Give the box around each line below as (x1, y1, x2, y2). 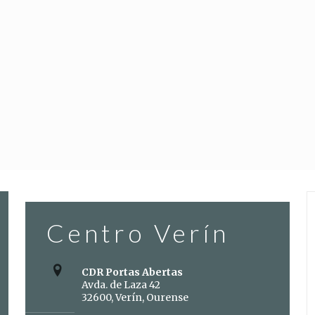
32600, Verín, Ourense (81, 291, 188, 304)
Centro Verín (46, 217, 229, 248)
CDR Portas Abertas (81, 266, 183, 278)
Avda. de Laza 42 (81, 278, 160, 291)
